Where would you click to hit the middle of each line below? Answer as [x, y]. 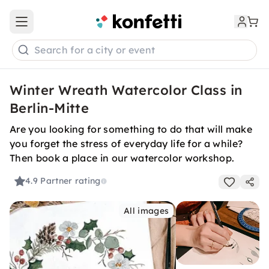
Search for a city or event [95, 50]
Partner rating [71, 181]
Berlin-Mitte [50, 108]
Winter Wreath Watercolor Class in [126, 90]
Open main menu [56, 27]
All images [147, 211]
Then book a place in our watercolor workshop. [122, 158]
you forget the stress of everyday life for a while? [126, 144]
